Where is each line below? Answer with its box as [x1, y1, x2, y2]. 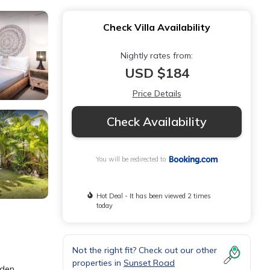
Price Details [132, 88, 181, 99]
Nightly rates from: [121, 50, 193, 61]
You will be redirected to [96, 155, 170, 164]
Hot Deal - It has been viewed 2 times [96, 192, 211, 201]
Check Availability [107, 114, 207, 129]
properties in [72, 257, 124, 269]
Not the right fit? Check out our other [72, 245, 217, 256]
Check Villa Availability [103, 21, 210, 33]
